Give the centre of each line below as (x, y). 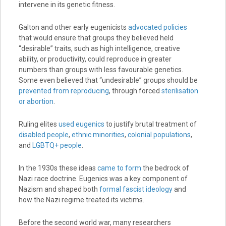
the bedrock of (165, 168)
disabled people (43, 135)
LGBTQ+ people (57, 146)
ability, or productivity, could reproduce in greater (95, 59)
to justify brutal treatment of (150, 124)
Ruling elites (38, 124)
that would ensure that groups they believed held (96, 38)
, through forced (135, 91)
